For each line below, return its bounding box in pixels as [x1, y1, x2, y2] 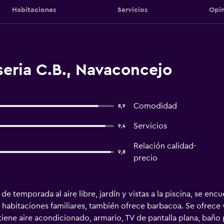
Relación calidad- [133, 142, 196, 150]
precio [133, 154, 157, 162]
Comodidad [133, 102, 177, 110]
